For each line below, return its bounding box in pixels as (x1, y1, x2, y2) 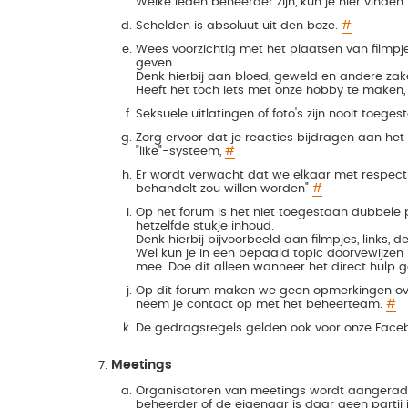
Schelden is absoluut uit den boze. (135, 19, 342, 33)
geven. (135, 56, 175, 70)
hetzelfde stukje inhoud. (135, 219, 274, 233)
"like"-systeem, (135, 145, 225, 158)
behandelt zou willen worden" (135, 182, 312, 196)
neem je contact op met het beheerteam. (135, 298, 386, 311)
